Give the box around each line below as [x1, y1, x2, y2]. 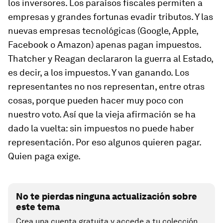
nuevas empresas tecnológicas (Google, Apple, [8, 25, 198, 36]
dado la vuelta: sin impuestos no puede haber [8, 123, 194, 133]
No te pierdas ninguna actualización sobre [16, 191, 197, 202]
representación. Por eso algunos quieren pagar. [8, 137, 201, 147]
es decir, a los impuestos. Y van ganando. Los [8, 67, 189, 78]
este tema [16, 202, 60, 212]
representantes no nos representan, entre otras [8, 81, 205, 92]
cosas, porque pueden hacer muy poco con [8, 95, 184, 106]
